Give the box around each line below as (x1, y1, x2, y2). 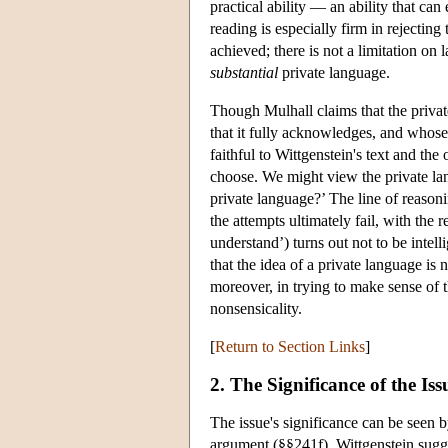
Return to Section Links (215, 337, 365, 355)
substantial (210, 63, 278, 81)
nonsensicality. (210, 299, 302, 317)
